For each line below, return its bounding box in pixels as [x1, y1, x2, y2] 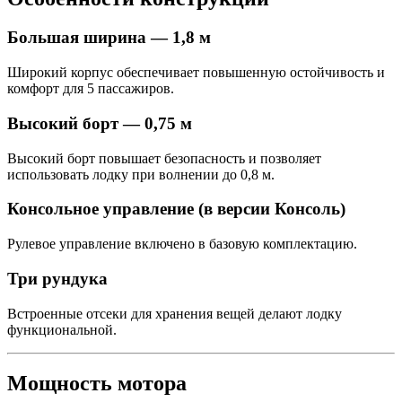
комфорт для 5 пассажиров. [7, 81, 174, 97]
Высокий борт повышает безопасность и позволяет [7, 150, 321, 166]
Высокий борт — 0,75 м [7, 113, 192, 133]
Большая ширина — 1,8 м [7, 28, 211, 48]
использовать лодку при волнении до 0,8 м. [7, 166, 275, 182]
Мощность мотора [7, 371, 187, 396]
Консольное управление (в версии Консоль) [7, 199, 345, 219]
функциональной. [7, 321, 117, 337]
